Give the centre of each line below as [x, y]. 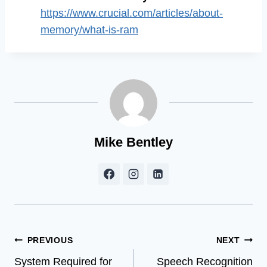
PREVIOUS [50, 240]
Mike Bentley [133, 142]
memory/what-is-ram [89, 30]
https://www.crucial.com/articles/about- [132, 13]
